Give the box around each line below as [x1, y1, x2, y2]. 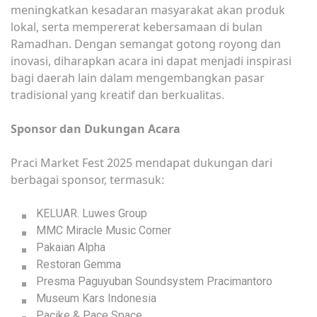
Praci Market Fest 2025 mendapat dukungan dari [11, 154, 272, 171]
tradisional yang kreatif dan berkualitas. [11, 86, 224, 103]
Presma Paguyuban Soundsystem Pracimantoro [36, 274, 272, 288]
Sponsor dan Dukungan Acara [11, 120, 180, 137]
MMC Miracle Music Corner [36, 223, 171, 237]
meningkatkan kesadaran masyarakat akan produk [11, 1, 285, 18]
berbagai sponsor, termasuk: [11, 171, 164, 188]
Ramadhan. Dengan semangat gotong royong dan [11, 35, 281, 52]
